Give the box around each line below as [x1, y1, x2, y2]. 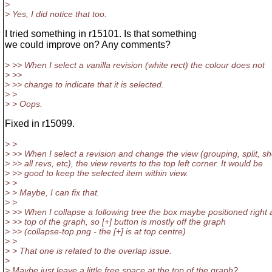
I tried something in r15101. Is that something [5, 29, 197, 39]
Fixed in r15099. [5, 118, 75, 129]
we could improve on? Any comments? [5, 39, 171, 50]
